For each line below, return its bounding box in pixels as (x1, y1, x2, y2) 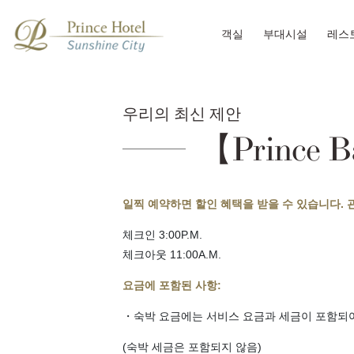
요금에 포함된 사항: (122, 278, 221, 292)
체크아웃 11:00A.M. (122, 247, 221, 261)
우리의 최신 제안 (122, 102, 241, 124)
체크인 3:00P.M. (122, 228, 202, 241)
